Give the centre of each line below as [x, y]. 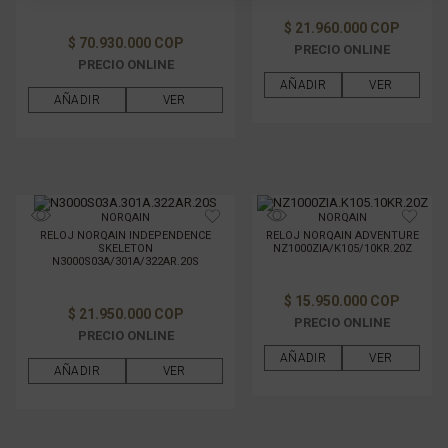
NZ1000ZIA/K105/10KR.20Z [342, 248]
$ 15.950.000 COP [342, 300]
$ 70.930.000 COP [125, 42]
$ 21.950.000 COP [125, 313]
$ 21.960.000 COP [342, 27]
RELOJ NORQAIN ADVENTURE [342, 235]
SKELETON [125, 248]
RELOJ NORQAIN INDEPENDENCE [125, 235]
